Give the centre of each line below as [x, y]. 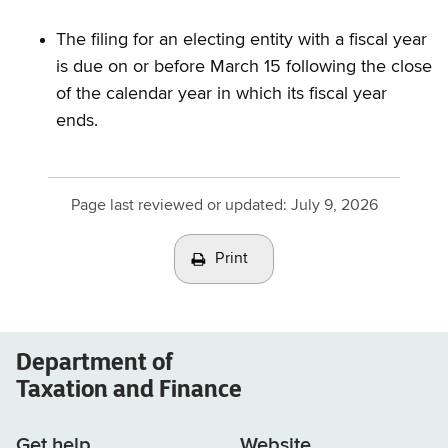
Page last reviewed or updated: [180, 205]
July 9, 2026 [334, 205]
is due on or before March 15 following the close [244, 67]
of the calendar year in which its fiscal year [221, 94]
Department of [94, 361]
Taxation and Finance [129, 388]
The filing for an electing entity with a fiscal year [241, 40]
